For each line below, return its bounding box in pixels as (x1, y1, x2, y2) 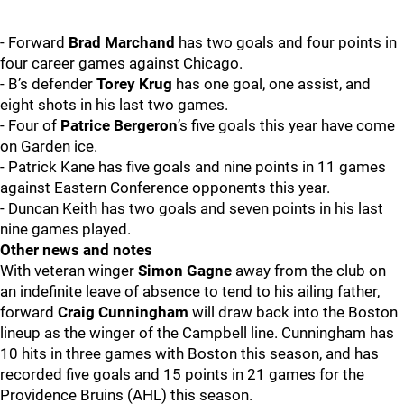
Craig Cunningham (58, 303, 188, 321)
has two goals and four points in (175, 33, 397, 51)
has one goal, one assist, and (172, 75, 371, 93)
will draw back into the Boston (188, 303, 398, 321)
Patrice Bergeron (60, 116, 178, 134)
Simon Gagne (138, 262, 232, 280)
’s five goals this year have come (178, 116, 395, 134)
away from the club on (232, 262, 386, 280)
